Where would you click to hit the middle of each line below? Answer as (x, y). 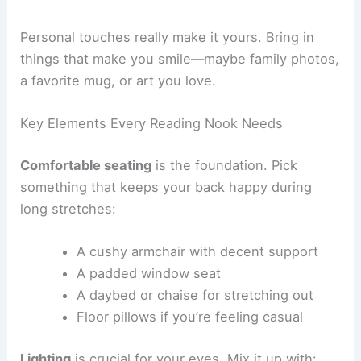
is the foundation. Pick (225, 228)
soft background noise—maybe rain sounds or (167, 36)
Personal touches (76, 100)
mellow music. (65, 58)
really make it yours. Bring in (223, 100)
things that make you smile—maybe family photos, (180, 122)
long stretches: (68, 272)
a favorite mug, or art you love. (118, 144)
